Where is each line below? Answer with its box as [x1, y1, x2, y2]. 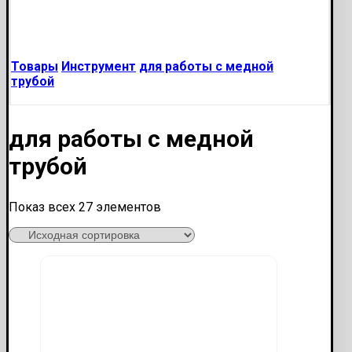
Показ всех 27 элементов [9, 199, 161, 214]
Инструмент [61, 59, 136, 74]
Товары [11, 59, 58, 74]
